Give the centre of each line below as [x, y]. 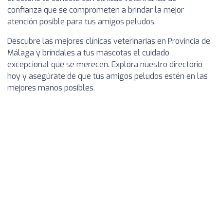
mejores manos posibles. [51, 88]
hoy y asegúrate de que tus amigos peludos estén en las [108, 76]
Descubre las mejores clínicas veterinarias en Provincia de [109, 41]
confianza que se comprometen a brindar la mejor [96, 10]
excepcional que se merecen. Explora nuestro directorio [105, 65]
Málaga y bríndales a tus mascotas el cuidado [88, 53]
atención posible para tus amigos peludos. [82, 22]
